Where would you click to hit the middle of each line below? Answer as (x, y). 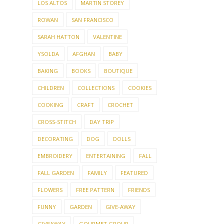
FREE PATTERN (95, 215)
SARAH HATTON (58, 62)
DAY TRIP (102, 147)
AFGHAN (84, 79)
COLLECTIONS (96, 113)
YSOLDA (48, 79)
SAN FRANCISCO (92, 45)
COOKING (50, 130)
